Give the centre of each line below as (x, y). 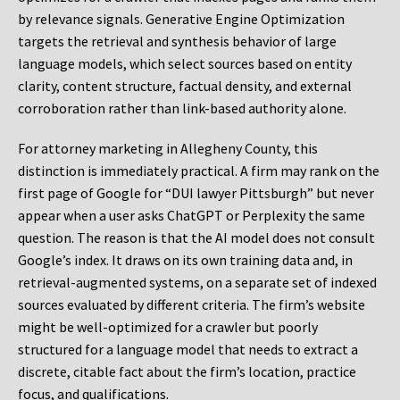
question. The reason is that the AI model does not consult (196, 238)
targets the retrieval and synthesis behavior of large (177, 42)
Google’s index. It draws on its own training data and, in (185, 260)
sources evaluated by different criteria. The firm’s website (192, 305)
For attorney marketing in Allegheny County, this (168, 149)
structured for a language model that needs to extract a (188, 350)
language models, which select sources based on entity (185, 64)
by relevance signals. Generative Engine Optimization (181, 19)
